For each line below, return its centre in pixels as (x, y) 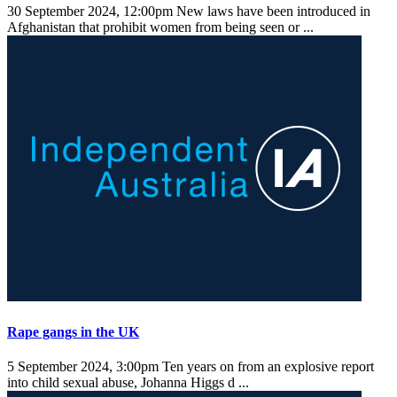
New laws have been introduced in (272, 12)
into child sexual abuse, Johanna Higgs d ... (130, 383)
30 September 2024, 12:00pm (90, 12)
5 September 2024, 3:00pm (83, 367)
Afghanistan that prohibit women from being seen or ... (162, 27)
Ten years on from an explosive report (266, 367)
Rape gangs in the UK (73, 331)
